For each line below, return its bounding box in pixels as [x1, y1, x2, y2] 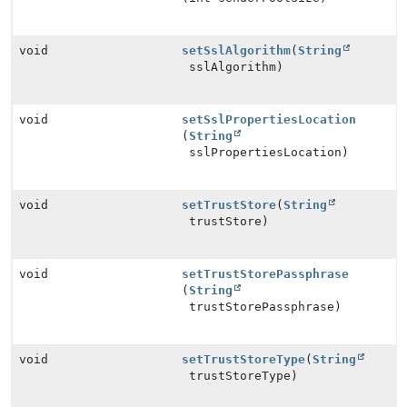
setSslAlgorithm [182, 44, 292, 57]
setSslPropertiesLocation [182, 113, 357, 126]
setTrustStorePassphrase [182, 267, 350, 281]
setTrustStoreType [182, 352, 306, 366]
